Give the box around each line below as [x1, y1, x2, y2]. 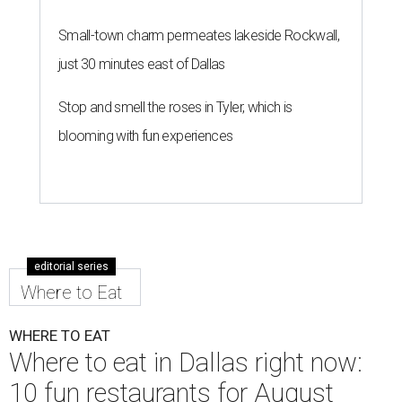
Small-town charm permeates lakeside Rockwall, [58, 26, 340, 44]
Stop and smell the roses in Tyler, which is [58, 98, 293, 116]
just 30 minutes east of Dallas [58, 55, 225, 73]
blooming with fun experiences [58, 127, 233, 144]
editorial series [34, 259, 109, 273]
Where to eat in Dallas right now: [9, 346, 363, 378]
